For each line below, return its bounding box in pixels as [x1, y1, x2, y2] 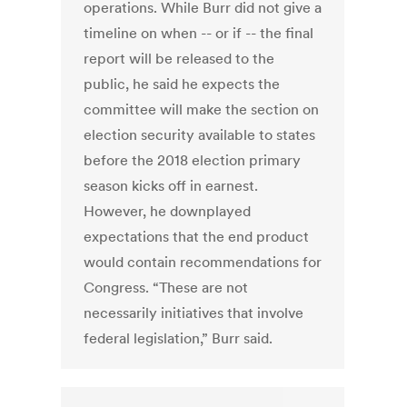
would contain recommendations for [84, 253, 323, 272]
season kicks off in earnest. [84, 176, 259, 195]
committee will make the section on [84, 100, 320, 119]
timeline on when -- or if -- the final [84, 24, 314, 43]
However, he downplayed [84, 202, 252, 221]
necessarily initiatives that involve [84, 303, 304, 323]
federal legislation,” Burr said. [84, 329, 273, 348]
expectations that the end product [84, 227, 310, 246]
